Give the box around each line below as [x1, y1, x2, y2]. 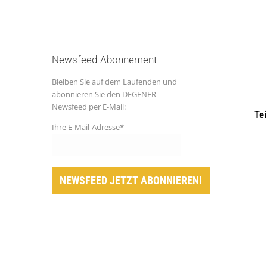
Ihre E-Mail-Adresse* [52, 122, 124, 132]
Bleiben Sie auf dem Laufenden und [52, 76, 177, 87]
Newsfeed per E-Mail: [52, 101, 126, 112]
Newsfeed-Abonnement [52, 54, 157, 66]
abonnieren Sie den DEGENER [52, 89, 156, 100]
